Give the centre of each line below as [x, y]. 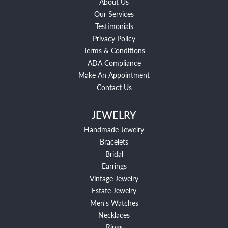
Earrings [114, 166]
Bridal [114, 153]
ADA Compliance [114, 62]
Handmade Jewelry [114, 129]
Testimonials [114, 26]
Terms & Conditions [114, 50]
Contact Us [114, 87]
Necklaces [114, 215]
